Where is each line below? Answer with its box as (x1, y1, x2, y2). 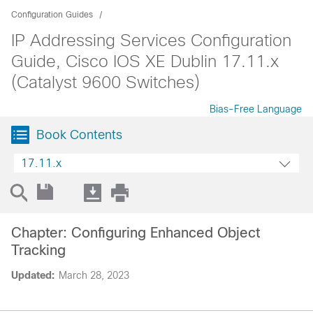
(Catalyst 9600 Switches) (11, 73, 200, 92)
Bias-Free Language (210, 103, 302, 115)
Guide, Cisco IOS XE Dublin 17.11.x (11, 52, 279, 71)
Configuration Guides (11, 10, 93, 20)
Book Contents (36, 128, 122, 142)
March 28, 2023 (59, 270, 129, 281)
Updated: (11, 270, 54, 281)
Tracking (11, 242, 66, 258)
